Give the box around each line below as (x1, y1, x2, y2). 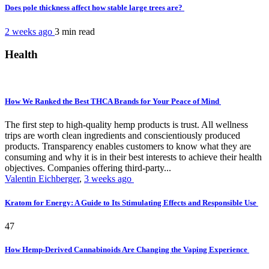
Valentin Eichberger (5, 174, 79, 184)
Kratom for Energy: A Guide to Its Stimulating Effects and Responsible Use (5, 198, 258, 207)
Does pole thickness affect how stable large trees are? (5, 3, 184, 13)
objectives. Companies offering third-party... (5, 163, 171, 174)
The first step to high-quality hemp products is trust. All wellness (5, 119, 248, 130)
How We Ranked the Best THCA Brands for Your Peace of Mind (5, 97, 221, 106)
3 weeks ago (84, 174, 134, 184)
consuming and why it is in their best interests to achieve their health (5, 152, 262, 163)
